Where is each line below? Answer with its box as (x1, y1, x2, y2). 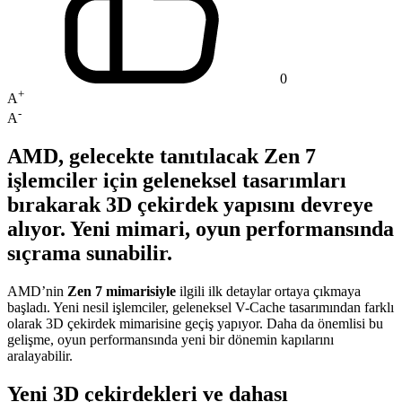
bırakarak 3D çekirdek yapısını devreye (7, 193, 373, 217)
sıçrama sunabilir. (7, 241, 172, 266)
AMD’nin (7, 284, 67, 300)
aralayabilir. (7, 348, 73, 364)
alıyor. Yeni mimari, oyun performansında (7, 217, 394, 241)
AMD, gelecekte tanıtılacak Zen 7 (7, 144, 316, 169)
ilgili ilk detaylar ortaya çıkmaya (176, 284, 361, 300)
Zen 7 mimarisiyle (67, 284, 176, 300)
